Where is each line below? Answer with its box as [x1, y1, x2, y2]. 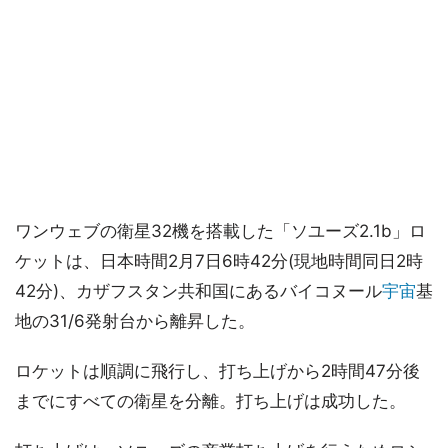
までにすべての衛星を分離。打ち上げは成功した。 [15, 390, 406, 411]
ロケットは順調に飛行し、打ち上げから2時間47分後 [15, 360, 420, 381]
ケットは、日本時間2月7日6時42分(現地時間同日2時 [15, 250, 423, 271]
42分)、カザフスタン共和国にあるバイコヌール [15, 280, 382, 301]
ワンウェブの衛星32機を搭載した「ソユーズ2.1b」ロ [15, 220, 426, 241]
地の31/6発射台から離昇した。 [15, 310, 255, 331]
